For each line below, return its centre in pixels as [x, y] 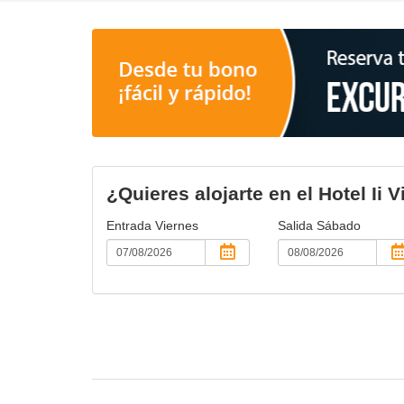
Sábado [338, 225]
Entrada [131, 225]
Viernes [177, 225]
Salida [297, 225]
